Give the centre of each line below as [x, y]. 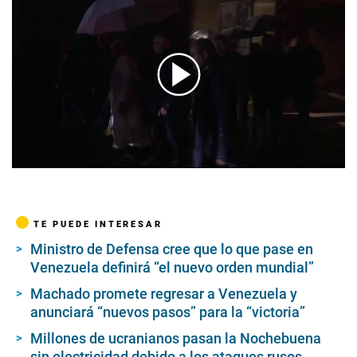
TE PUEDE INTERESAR [98, 224]
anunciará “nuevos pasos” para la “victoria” [168, 312]
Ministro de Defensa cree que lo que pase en [172, 249]
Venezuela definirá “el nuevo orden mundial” [172, 268]
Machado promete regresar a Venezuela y [164, 294]
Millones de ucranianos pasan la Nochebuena [176, 339]
